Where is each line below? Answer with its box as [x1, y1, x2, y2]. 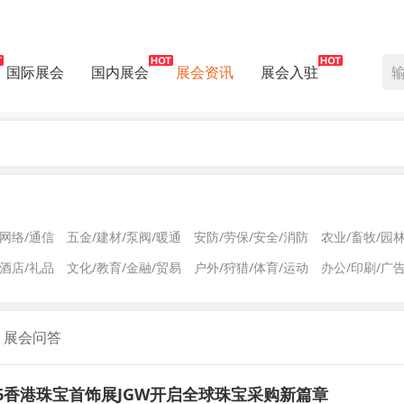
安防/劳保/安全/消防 [194, 228, 308, 245]
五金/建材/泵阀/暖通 [67, 228, 181, 245]
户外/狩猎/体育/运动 [194, 259, 308, 276]
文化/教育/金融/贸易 [67, 259, 181, 276]
